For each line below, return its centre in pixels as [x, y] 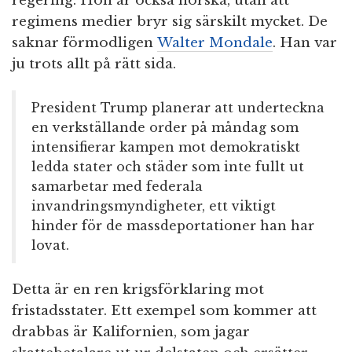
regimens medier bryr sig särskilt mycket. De [170, 22]
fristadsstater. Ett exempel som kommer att [164, 311]
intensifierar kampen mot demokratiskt [166, 147]
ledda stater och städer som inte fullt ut [168, 167]
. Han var [305, 43]
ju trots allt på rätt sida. [94, 64]
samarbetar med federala [117, 187]
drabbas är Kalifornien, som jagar [131, 332]
